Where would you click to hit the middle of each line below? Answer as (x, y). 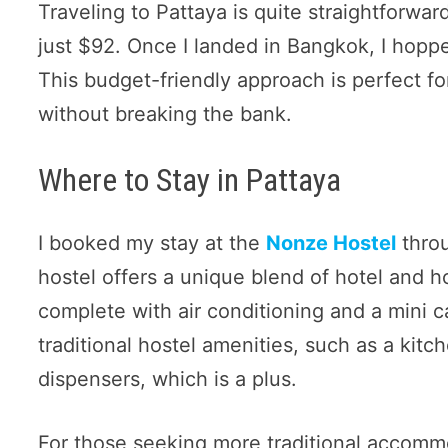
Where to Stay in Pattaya (190, 180)
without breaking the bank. (165, 114)
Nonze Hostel (331, 242)
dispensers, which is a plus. (168, 378)
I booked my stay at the (152, 242)
